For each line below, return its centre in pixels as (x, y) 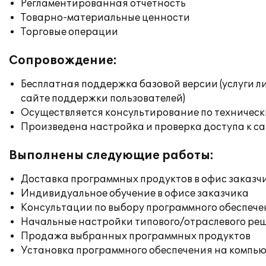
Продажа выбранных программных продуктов (136, 236)
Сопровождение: (63, 61)
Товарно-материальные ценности (105, 18)
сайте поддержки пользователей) (103, 99)
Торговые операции (69, 32)
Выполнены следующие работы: (111, 156)
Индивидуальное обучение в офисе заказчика (135, 194)
